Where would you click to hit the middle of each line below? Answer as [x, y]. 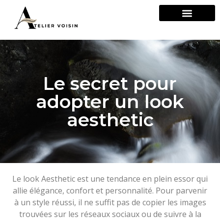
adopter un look [110, 101]
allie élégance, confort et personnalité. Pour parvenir [110, 190]
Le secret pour [110, 83]
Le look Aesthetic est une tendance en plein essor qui [110, 179]
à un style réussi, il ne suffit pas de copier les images [110, 202]
